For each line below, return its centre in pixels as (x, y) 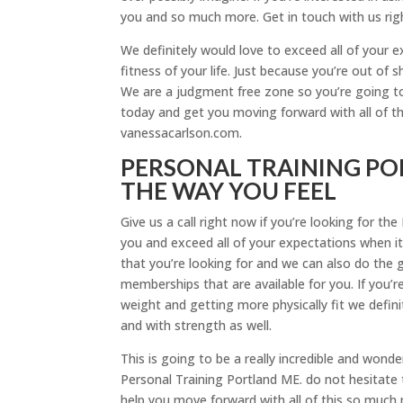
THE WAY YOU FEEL (229, 190)
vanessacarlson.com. (182, 132)
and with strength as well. (197, 325)
